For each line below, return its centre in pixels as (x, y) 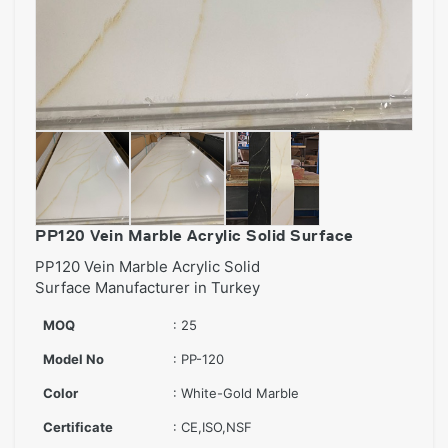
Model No (73, 359)
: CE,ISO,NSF (212, 427)
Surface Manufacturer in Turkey (147, 287)
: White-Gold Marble (236, 393)
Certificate (78, 427)
